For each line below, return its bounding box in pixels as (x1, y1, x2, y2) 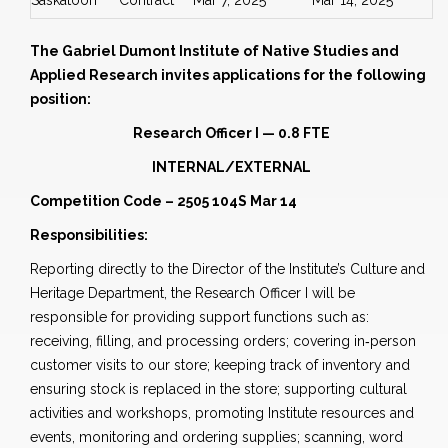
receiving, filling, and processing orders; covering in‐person (30, 333, 416, 350)
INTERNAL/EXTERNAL (152, 159, 311, 176)
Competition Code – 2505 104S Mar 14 (30, 193, 297, 210)
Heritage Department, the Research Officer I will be (30, 285, 355, 302)
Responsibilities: (30, 227, 148, 244)
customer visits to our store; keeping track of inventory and (30, 357, 410, 374)
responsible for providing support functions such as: (30, 309, 369, 326)
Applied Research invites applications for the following (30, 67, 426, 84)
